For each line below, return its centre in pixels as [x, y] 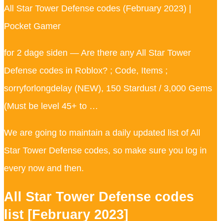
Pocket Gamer [32, 26]
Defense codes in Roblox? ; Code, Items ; [86, 70]
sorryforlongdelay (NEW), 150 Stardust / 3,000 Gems [108, 88]
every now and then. [44, 168]
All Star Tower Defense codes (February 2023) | [98, 8]
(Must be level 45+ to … [51, 106]
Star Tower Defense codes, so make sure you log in [105, 150]
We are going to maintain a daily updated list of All [102, 132]
